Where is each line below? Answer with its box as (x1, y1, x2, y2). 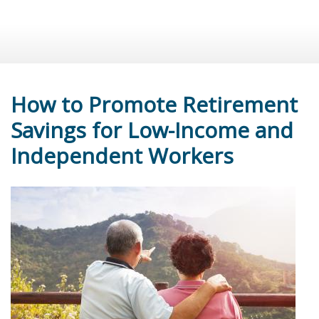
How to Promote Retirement (11, 89, 298, 119)
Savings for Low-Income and (11, 115, 293, 145)
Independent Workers (11, 140, 234, 170)
